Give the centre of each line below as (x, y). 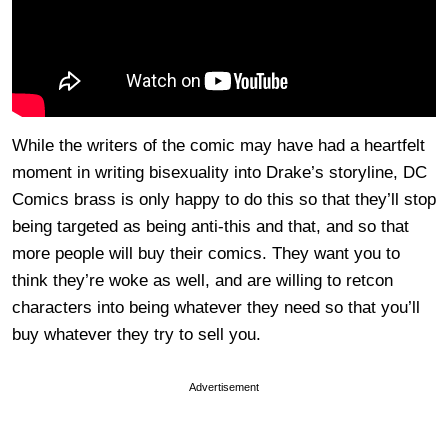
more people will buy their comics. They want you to (206, 254)
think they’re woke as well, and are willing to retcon (202, 281)
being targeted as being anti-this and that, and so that (210, 227)
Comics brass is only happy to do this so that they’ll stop (224, 200)
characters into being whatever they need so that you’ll (216, 308)
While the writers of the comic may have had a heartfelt (218, 146)
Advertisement (224, 387)
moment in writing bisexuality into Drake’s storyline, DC (219, 173)
